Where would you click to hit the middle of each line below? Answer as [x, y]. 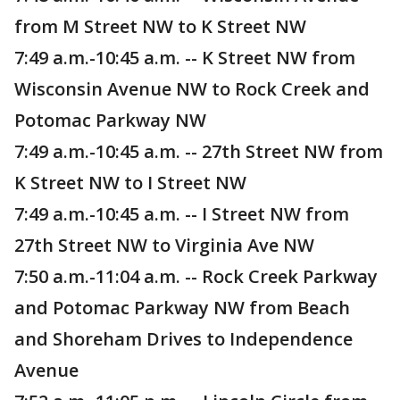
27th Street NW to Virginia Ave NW [164, 246]
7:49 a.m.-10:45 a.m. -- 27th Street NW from [199, 152]
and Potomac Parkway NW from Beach [182, 308]
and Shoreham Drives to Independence [183, 339]
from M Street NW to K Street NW [160, 27]
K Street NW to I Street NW [130, 183]
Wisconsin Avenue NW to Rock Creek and [192, 89]
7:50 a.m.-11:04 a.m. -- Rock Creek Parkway [196, 277]
